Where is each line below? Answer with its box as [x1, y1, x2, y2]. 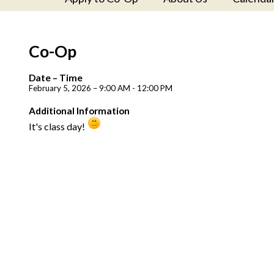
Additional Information [29, 105, 130, 116]
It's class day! [29, 120, 85, 132]
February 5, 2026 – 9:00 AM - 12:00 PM [29, 83, 172, 93]
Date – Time [29, 72, 83, 83]
